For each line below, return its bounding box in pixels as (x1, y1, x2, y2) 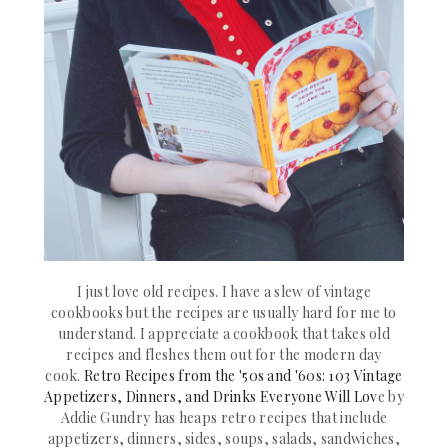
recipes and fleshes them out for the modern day (66, 344, 382, 364)
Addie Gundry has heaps (60, 407, 221, 427)
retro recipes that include (220, 407, 388, 427)
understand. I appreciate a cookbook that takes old (58, 323, 390, 343)
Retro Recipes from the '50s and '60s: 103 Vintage (84, 365, 403, 385)
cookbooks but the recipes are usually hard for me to (51, 302, 397, 322)
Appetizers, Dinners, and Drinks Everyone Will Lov (44, 386, 378, 406)
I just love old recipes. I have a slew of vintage (77, 281, 371, 301)
